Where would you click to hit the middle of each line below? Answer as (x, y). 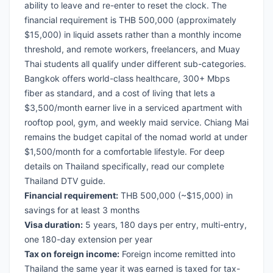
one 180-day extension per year (88, 239)
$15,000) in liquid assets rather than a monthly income (133, 35)
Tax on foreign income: (72, 254)
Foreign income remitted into (177, 254)
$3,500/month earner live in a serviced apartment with (133, 108)
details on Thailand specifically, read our (106, 166)
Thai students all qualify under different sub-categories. (135, 64)
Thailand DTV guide (64, 181)
